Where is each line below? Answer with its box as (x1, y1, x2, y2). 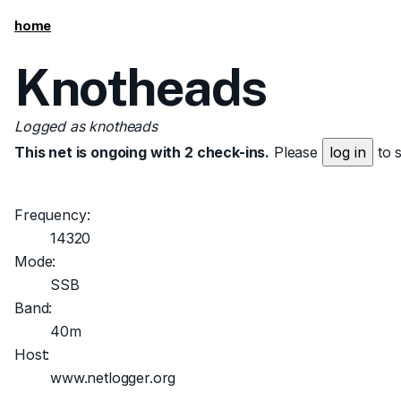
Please (269, 143, 322, 161)
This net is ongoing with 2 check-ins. (14, 143, 270, 161)
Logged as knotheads (14, 117, 158, 135)
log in (328, 143, 366, 161)
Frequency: (14, 206, 90, 224)
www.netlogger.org (50, 369, 176, 387)
